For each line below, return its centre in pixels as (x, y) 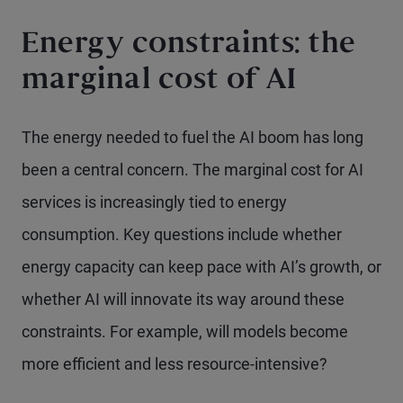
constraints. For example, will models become (185, 331)
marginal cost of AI (159, 81)
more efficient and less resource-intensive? (175, 364)
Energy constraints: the (189, 45)
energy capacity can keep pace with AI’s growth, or (201, 267)
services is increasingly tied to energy (154, 202)
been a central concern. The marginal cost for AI (193, 170)
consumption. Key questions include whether (182, 234)
